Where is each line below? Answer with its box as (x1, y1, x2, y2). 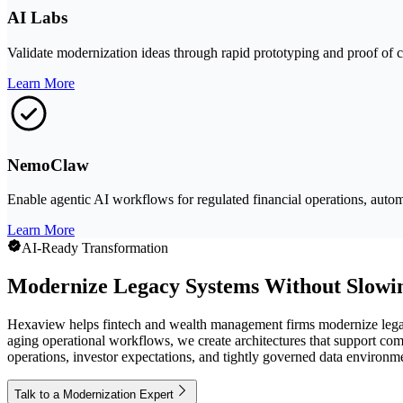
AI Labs (7, 8, 67, 28)
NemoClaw (7, 155, 89, 175)
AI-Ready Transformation (22, 240, 168, 256)
